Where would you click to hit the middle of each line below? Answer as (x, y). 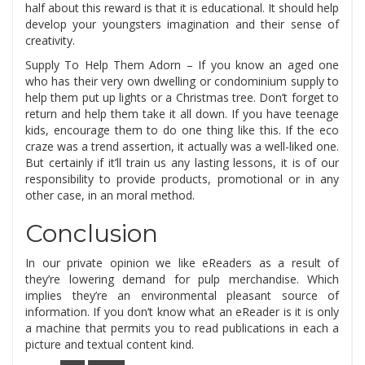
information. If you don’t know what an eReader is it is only (182, 312)
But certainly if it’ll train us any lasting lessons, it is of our (182, 163)
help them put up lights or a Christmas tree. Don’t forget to (182, 98)
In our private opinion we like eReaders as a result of (182, 263)
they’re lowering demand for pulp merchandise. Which (182, 279)
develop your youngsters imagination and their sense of (182, 24)
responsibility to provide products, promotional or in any (182, 179)
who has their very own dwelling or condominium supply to (182, 81)
